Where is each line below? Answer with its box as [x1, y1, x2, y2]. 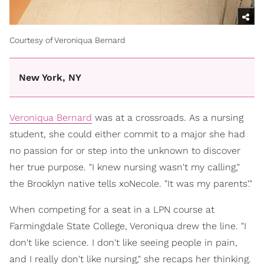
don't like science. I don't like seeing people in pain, [9, 237, 237, 249]
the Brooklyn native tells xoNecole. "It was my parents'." [9, 178, 252, 190]
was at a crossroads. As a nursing [92, 112, 243, 124]
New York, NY [19, 71, 81, 83]
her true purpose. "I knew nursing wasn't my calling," [9, 161, 240, 173]
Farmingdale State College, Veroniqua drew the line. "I [9, 220, 246, 232]
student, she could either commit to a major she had [9, 128, 245, 140]
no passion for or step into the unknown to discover [9, 145, 240, 157]
